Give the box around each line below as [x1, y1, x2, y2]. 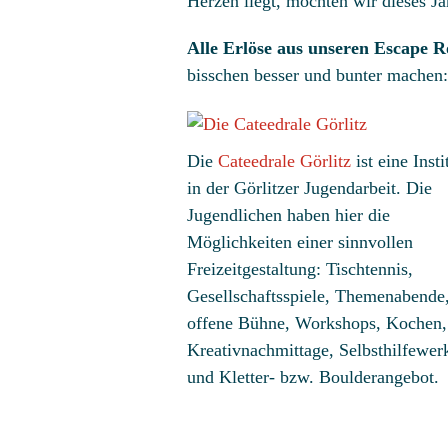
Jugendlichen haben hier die [187, 204, 390, 225]
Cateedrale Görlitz [218, 150, 351, 171]
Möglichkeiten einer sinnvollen [187, 231, 413, 252]
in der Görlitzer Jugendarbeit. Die [187, 177, 432, 198]
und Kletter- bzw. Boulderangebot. [187, 366, 439, 387]
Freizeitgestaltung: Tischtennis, [187, 258, 413, 279]
